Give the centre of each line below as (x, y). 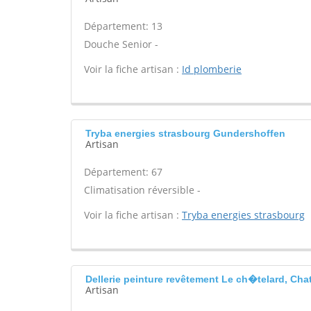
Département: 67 (123, 172)
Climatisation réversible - (142, 190)
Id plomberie (212, 69)
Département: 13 (123, 26)
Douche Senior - (121, 44)
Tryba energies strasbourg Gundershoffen (185, 133)
